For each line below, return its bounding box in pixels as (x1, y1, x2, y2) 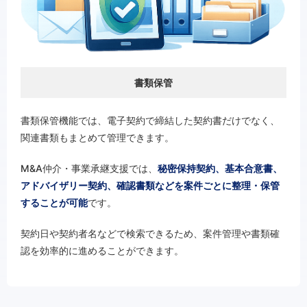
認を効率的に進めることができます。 (21, 245, 184, 257)
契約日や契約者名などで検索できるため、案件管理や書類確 (21, 228, 280, 240)
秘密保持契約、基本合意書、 (158, 162, 282, 175)
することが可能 (21, 197, 88, 209)
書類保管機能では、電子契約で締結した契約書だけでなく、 (21, 114, 280, 127)
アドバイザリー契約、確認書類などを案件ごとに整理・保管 (21, 180, 280, 192)
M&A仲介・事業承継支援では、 (21, 162, 158, 175)
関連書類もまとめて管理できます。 (21, 132, 174, 144)
